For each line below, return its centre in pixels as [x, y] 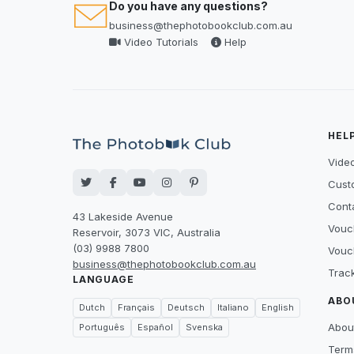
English [278, 307]
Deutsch [186, 307]
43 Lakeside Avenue [123, 217]
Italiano [233, 307]
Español [155, 327]
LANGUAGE [104, 279]
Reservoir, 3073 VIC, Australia [147, 232]
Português [102, 327]
